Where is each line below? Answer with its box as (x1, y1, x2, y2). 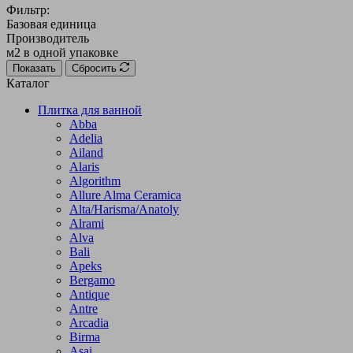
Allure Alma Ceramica (69, 188, 181, 202)
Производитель (6, 31, 89, 45)
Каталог (6, 76, 50, 90)
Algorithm (69, 173, 121, 188)
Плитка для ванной (38, 102, 142, 117)
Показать (13, 61, 56, 74)
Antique (69, 287, 110, 301)
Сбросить (72, 61, 117, 74)
